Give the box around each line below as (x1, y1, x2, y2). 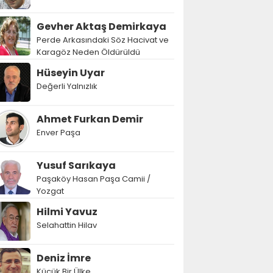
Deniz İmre (37, 251, 91, 265)
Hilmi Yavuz (37, 205, 97, 219)
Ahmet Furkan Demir (37, 112, 143, 126)
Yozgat (37, 185, 64, 197)
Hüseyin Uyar (37, 66, 105, 80)
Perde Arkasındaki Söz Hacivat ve (37, 34, 169, 46)
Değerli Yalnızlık (37, 80, 97, 92)
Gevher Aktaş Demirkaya (37, 19, 166, 34)
